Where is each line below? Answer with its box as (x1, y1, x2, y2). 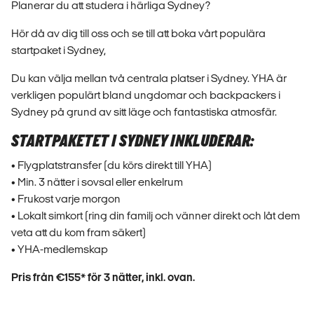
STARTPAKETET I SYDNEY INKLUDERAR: (11, 130, 254, 151)
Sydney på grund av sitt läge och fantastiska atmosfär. (11, 105, 277, 118)
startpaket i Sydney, (11, 43, 106, 56)
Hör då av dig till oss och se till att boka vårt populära (11, 27, 266, 39)
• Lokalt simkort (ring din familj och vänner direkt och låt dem (11, 209, 300, 221)
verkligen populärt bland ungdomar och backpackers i (11, 88, 280, 101)
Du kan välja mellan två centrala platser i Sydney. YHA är (11, 71, 287, 84)
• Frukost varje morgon (11, 192, 121, 205)
